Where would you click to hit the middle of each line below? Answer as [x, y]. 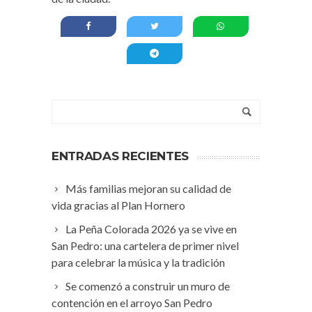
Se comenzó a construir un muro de [148, 286]
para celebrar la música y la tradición [138, 262]
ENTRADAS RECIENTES [120, 156]
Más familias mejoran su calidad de [148, 188]
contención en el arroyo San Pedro [132, 303]
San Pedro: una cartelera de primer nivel [145, 245]
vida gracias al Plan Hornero [118, 205]
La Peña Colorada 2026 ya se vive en [151, 229]
